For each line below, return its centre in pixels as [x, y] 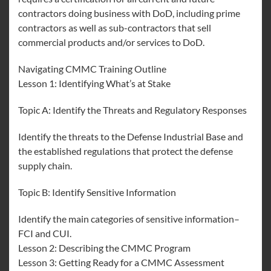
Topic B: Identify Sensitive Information [97, 192]
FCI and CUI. [45, 233]
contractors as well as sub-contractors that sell [115, 28]
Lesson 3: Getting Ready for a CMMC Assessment [121, 262]
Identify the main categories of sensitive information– [129, 219]
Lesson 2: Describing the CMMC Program [104, 248]
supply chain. [45, 165]
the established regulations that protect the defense [126, 151]
